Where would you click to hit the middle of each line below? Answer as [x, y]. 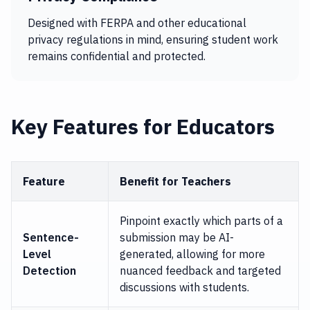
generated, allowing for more [192, 254]
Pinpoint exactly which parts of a [201, 221]
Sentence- [51, 237]
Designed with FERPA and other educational [137, 23]
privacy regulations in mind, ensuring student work [153, 39]
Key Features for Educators [143, 126]
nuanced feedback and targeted [200, 271]
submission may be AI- [177, 237]
